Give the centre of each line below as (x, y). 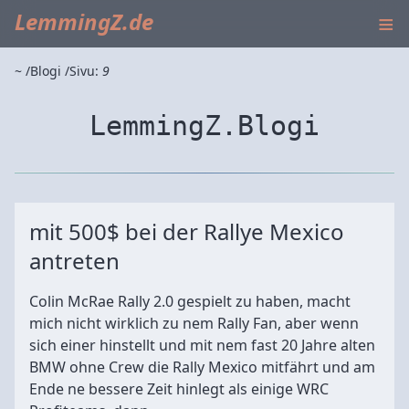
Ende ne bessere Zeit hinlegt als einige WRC (179, 389)
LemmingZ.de (84, 21)
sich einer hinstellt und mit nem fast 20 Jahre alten (202, 345)
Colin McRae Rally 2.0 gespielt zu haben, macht (190, 301)
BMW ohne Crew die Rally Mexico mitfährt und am (202, 367)
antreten (74, 261)
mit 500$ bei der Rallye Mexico (187, 231)
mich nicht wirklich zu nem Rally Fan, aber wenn (194, 323)
